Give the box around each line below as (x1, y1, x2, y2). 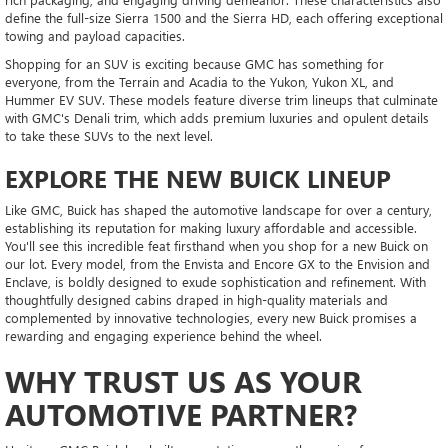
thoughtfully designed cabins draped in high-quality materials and (5, 290, 388, 308)
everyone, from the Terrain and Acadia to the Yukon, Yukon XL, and (5, 72, 394, 90)
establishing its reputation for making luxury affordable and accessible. (5, 218, 417, 236)
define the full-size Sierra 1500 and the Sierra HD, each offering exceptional (5, 8, 443, 26)
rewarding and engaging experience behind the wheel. (5, 326, 326, 344)
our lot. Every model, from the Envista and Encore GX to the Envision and (5, 254, 430, 272)
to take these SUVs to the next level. (5, 126, 217, 144)
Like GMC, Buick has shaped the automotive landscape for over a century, (5, 200, 432, 218)
